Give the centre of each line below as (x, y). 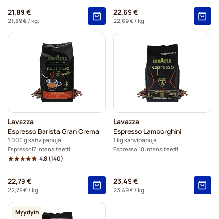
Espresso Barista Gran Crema (54, 131)
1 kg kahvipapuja (135, 140)
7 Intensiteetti (52, 149)
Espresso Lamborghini (147, 131)
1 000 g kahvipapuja (34, 140)
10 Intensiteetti (159, 149)
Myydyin (27, 212)
